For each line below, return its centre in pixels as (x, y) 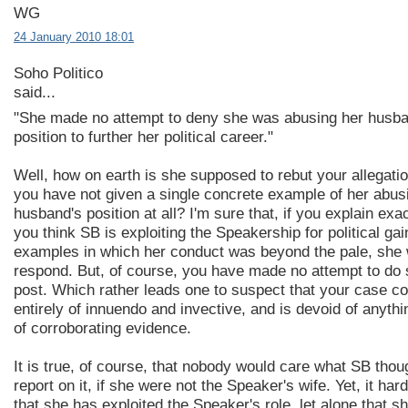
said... (35, 93)
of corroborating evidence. (102, 328)
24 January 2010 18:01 (74, 37)
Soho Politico (58, 74)
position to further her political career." (143, 137)
